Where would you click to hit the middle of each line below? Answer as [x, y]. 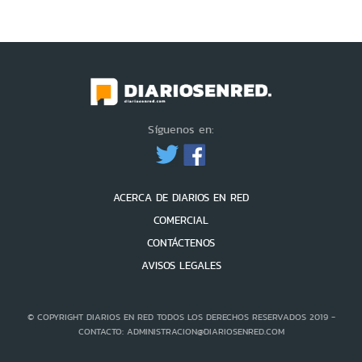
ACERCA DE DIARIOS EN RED [181, 198]
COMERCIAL [181, 221]
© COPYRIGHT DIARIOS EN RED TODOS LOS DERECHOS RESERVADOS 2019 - [181, 317]
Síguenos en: [181, 130]
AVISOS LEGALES [181, 266]
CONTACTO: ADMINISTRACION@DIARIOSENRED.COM [181, 332]
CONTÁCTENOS [181, 243]
